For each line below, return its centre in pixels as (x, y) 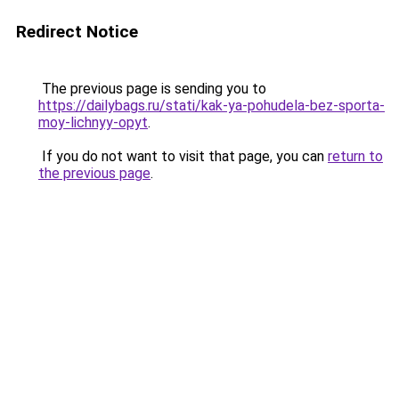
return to (355, 156)
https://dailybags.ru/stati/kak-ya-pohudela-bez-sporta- (212, 106)
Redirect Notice (77, 32)
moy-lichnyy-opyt (93, 122)
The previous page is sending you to (152, 89)
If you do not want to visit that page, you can (183, 156)
